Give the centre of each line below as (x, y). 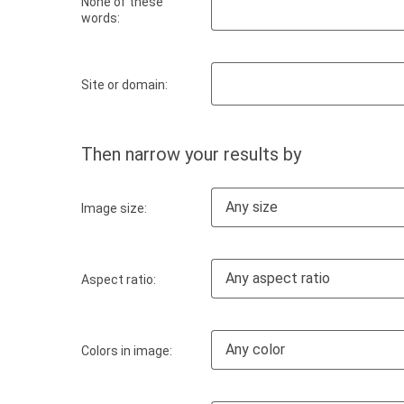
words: (101, 18)
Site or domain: (124, 84)
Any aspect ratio (278, 278)
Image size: (114, 208)
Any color (255, 349)
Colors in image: (127, 350)
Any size (252, 207)
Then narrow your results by (191, 154)
